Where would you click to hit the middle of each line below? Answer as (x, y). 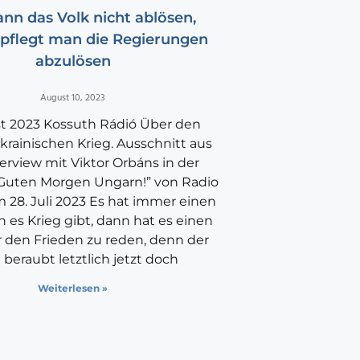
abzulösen (73, 61)
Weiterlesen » (73, 288)
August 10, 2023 (73, 98)
